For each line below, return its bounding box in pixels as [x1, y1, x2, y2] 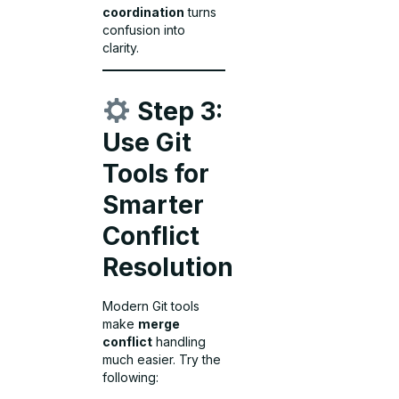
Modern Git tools [102, 298, 200, 314]
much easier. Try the [102, 352, 222, 368]
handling [152, 334, 207, 350]
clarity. [102, 39, 140, 55]
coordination [102, 4, 185, 20]
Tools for [102, 159, 210, 190]
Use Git [102, 127, 192, 159]
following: [102, 370, 159, 386]
